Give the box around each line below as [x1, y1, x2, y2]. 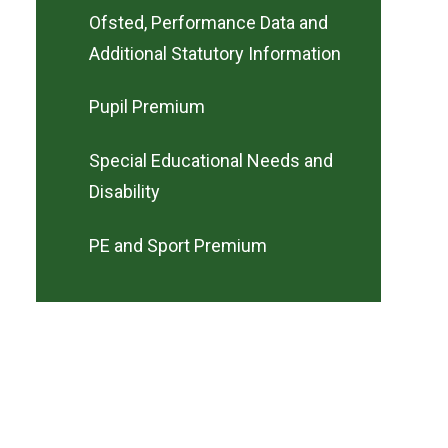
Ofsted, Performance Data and [89, 11, 328, 33]
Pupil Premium [89, 96, 205, 118]
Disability [89, 181, 160, 203]
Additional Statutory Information [89, 42, 341, 64]
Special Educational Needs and [89, 150, 333, 172]
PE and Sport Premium [89, 234, 267, 256]
